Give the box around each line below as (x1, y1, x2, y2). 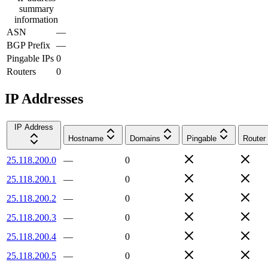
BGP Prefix (7, 39, 50, 50)
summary (19, 3, 54, 14)
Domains (130, 133, 160, 143)
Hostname (68, 133, 103, 143)
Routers (7, 66, 36, 77)
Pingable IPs (7, 53, 54, 63)
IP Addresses (5, 90, 83, 106)
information (14, 14, 58, 25)
